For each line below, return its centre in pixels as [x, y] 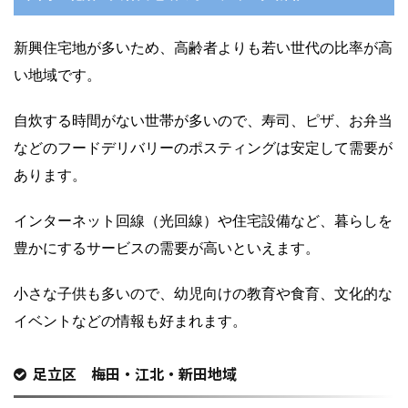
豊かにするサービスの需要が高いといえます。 [167, 248]
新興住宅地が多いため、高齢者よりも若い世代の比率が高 [203, 48]
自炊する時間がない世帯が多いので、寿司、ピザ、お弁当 [203, 121]
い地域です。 [57, 75]
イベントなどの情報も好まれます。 [130, 321]
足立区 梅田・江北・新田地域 [135, 374]
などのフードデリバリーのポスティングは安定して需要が [203, 148]
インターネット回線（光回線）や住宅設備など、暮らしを [203, 221]
